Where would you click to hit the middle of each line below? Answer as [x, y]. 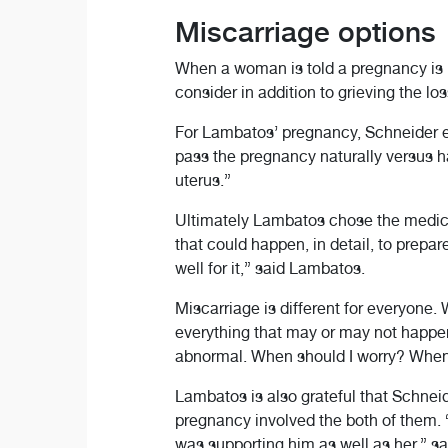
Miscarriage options [305, 31]
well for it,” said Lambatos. [269, 268]
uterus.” [202, 180]
